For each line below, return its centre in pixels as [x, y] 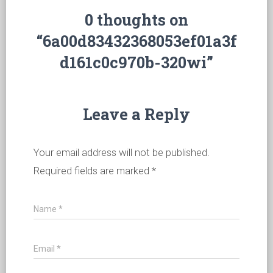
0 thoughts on [136, 19]
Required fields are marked [93, 171]
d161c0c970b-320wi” [136, 62]
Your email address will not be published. [122, 152]
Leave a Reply [136, 114]
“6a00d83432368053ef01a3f [136, 41]
